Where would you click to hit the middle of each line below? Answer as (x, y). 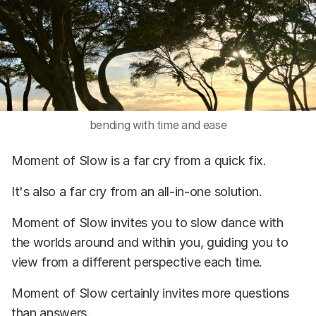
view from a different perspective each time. (137, 262)
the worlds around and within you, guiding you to (150, 243)
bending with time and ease (158, 126)
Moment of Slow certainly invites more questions (150, 293)
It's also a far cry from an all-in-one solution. (137, 192)
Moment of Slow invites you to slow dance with (147, 223)
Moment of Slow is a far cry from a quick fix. (139, 161)
